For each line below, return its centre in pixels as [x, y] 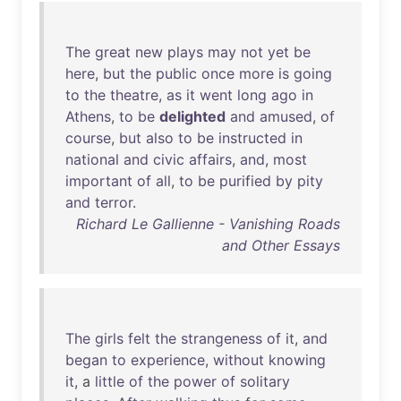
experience [168, 360]
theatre [134, 95]
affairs [210, 159]
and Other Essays [281, 245]
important [99, 181]
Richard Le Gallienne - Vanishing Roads [208, 224]
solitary [265, 381]
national [92, 159]
